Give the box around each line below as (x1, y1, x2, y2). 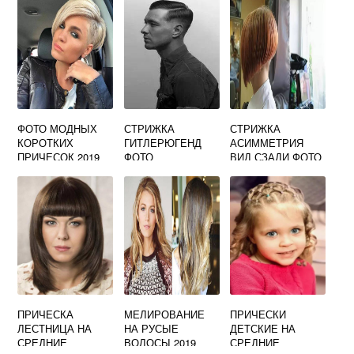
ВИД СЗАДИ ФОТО (230, 149, 322, 165)
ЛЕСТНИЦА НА (17, 321, 92, 337)
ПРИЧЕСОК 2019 (17, 149, 100, 165)
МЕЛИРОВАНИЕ (123, 307, 205, 322)
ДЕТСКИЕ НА (230, 321, 296, 337)
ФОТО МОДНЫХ (17, 121, 98, 137)
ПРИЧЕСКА (17, 307, 74, 322)
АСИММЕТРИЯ (230, 135, 304, 151)
